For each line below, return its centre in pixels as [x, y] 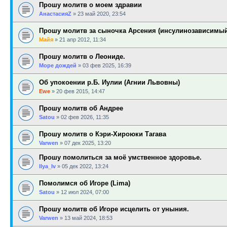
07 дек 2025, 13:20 [88, 143]
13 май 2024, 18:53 [88, 218]
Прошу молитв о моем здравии [90, 5]
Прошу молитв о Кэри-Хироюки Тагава [103, 134]
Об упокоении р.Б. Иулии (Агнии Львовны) [109, 82]
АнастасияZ [55, 14]
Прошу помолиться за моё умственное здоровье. [120, 157]
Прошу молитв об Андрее [81, 108]
